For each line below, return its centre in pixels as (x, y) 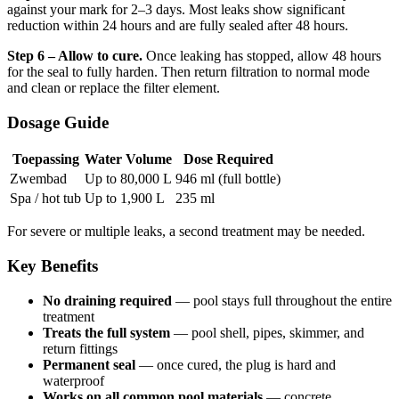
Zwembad (38, 179)
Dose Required (228, 159)
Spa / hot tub (45, 199)
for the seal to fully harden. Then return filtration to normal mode (188, 71)
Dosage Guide (58, 122)
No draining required (107, 300)
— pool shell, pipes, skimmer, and (267, 332)
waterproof (73, 380)
